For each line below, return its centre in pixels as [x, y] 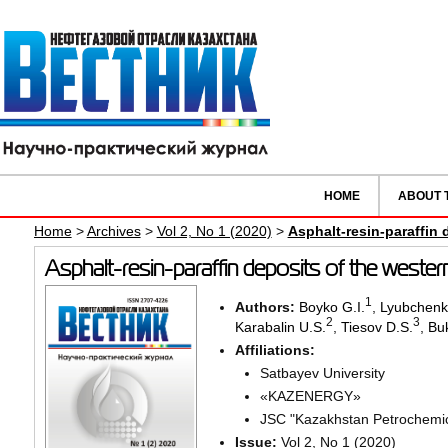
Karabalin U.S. [280, 326]
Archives [113, 231]
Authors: [266, 306]
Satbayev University [322, 372]
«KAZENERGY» [310, 395]
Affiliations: [274, 349]
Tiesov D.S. [376, 326]
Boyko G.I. [331, 306]
